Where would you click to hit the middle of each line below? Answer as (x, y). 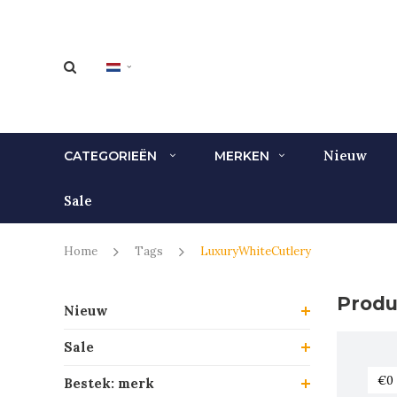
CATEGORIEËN (112, 156)
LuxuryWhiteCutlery (256, 251)
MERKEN (242, 156)
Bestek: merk (109, 383)
